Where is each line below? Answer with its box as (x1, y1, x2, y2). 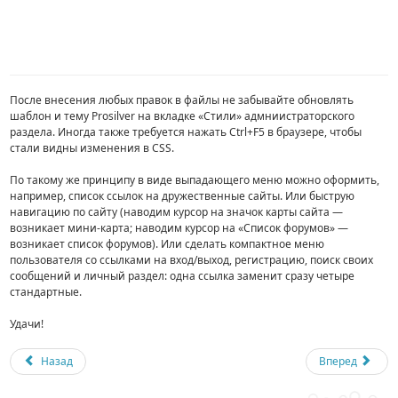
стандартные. (10, 283, 83, 299)
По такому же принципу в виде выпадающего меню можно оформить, (10, 171, 380, 187)
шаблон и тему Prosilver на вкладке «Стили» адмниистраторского (10, 107, 355, 123)
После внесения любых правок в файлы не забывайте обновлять (10, 92, 354, 107)
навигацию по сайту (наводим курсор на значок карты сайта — (10, 203, 344, 219)
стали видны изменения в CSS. (10, 139, 175, 155)
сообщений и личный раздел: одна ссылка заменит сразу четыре (10, 267, 355, 283)
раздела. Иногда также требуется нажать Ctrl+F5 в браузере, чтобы (10, 123, 362, 139)
